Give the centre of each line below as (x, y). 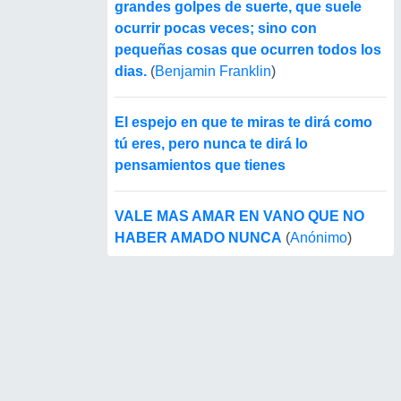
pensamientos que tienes (200, 166)
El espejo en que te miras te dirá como (243, 123)
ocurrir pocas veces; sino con (216, 29)
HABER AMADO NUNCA (198, 238)
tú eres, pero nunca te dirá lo (211, 144)
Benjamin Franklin (213, 72)
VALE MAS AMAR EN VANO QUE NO (239, 217)
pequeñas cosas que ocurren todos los (248, 50)
